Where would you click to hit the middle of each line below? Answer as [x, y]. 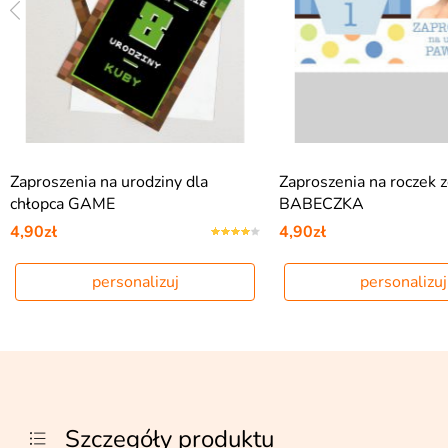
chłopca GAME [62, 204]
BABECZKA [321, 204]
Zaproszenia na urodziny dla [109, 182]
